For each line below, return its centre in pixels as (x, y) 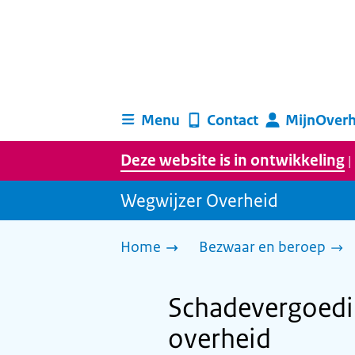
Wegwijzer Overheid (199, 200)
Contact (232, 120)
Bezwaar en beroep (262, 247)
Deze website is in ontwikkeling (233, 160)
